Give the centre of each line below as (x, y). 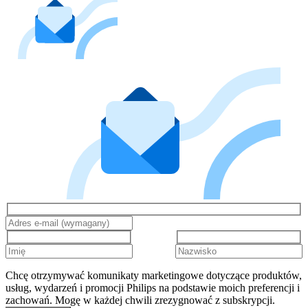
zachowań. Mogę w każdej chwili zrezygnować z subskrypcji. (140, 300)
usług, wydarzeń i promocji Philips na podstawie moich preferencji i (153, 287)
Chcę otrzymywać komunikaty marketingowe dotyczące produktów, (154, 275)
